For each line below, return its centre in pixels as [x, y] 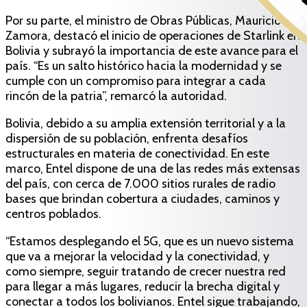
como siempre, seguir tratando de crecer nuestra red [146, 271]
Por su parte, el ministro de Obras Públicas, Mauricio [143, 20]
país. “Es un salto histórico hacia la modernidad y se [144, 65]
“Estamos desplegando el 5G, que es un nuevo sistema [150, 241]
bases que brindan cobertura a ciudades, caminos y [143, 198]
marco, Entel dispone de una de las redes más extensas [153, 168]
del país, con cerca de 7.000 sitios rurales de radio [140, 183]
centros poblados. [53, 213]
